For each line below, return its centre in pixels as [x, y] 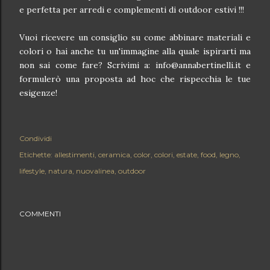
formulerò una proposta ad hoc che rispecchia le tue [135, 79]
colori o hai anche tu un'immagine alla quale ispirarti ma [135, 51]
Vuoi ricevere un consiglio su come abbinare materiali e [135, 37]
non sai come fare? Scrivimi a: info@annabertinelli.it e [135, 65]
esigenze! [38, 93]
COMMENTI [40, 214]
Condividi [36, 138]
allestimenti [74, 155]
